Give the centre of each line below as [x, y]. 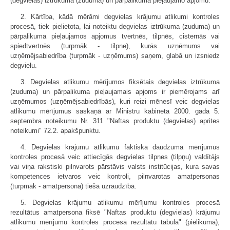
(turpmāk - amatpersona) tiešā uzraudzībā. [73, 186]
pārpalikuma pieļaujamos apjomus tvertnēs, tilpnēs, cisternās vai [115, 36]
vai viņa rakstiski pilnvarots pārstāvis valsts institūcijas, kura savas [115, 167]
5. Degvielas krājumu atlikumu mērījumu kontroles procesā [120, 203]
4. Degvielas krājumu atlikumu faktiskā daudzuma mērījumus [120, 147]
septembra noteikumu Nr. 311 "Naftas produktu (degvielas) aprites [115, 121]
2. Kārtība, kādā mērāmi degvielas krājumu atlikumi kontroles [120, 17]
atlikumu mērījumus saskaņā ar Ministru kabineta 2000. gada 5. [115, 111]
